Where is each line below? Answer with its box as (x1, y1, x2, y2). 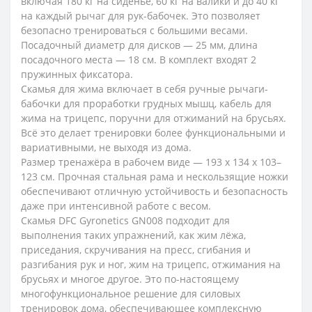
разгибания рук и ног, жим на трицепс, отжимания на (21, 258, 281, 271)
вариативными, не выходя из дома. (21, 141, 192, 154)
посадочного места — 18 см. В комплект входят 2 (21, 53, 256, 66)
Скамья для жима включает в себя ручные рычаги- (21, 82, 268, 95)
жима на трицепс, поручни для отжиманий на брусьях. (21, 111, 286, 125)
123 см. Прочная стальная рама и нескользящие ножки (21, 170, 288, 183)
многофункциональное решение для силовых (21, 287, 240, 300)
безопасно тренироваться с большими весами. (21, 24, 248, 37)
